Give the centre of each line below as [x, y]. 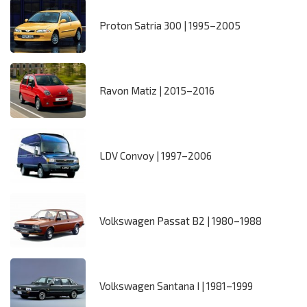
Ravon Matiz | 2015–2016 [157, 91]
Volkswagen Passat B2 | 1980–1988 [181, 221]
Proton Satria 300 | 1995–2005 [170, 26]
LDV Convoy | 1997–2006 [156, 156]
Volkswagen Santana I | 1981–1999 [176, 286]
